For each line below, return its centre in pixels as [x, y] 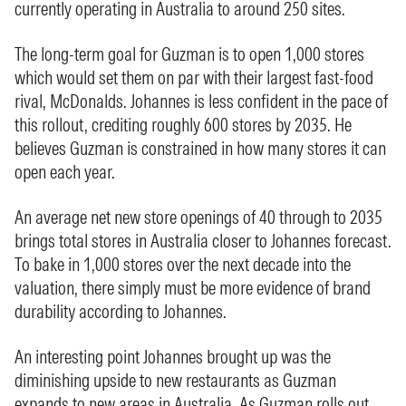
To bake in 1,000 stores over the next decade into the [183, 264]
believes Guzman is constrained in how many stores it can [200, 148]
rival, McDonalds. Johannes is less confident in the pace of [201, 101]
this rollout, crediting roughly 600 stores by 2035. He [183, 125]
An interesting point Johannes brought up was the [173, 357]
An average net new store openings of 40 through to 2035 [198, 217]
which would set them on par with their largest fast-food [194, 77]
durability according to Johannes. [121, 311]
